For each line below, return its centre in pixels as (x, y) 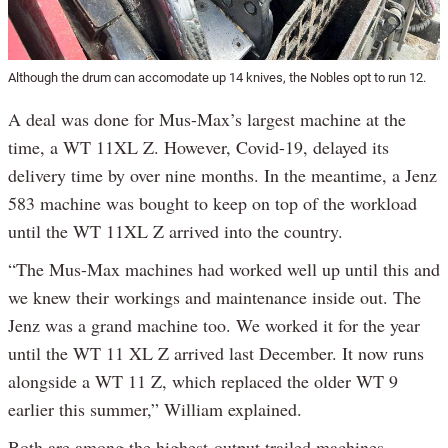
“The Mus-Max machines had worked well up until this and (224, 268)
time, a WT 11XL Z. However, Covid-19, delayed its (198, 146)
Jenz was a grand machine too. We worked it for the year (214, 324)
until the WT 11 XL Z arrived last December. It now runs (216, 352)
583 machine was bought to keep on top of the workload (212, 202)
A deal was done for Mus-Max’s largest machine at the (207, 118)
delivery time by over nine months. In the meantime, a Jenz (222, 174)
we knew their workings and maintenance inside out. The (214, 296)
